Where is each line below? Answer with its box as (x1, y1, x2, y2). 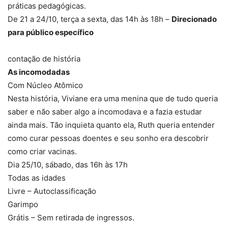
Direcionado (172, 14, 217, 24)
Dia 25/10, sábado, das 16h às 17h (8, 160, 128, 170)
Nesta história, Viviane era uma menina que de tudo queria (8, 94, 218, 104)
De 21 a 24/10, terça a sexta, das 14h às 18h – (8, 14, 172, 24)
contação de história (8, 54, 80, 64)
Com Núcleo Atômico (8, 80, 83, 91)
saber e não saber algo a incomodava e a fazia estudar (8, 107, 202, 117)
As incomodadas (8, 67, 70, 77)
